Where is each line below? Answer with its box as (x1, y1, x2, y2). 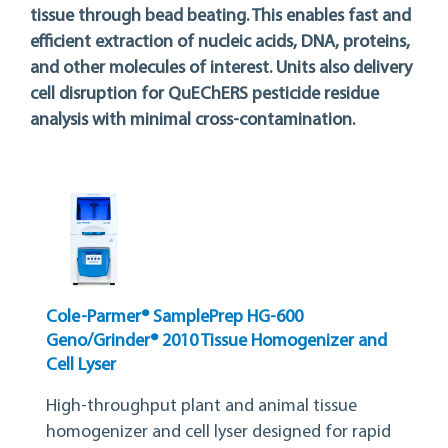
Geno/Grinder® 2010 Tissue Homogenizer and (46, 331, 387, 351)
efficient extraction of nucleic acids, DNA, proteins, (30, 33, 410, 53)
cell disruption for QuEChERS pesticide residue (30, 85, 379, 105)
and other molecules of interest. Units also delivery (30, 59, 412, 79)
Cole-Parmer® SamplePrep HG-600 (46, 307, 303, 327)
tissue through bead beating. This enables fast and (30, 7, 411, 27)
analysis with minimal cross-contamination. (30, 111, 355, 131)
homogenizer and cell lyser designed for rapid (46, 422, 391, 442)
